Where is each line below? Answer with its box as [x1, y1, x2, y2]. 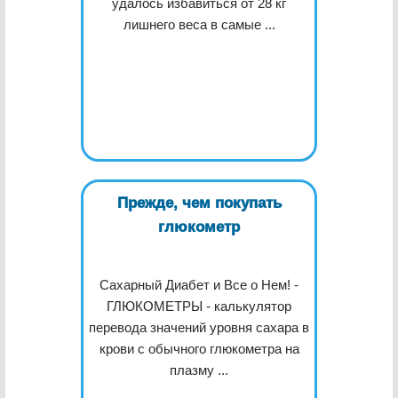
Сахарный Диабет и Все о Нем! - [99, 277, 298, 292]
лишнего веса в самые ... [123, 17, 275, 32]
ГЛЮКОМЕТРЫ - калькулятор [107, 298, 291, 314]
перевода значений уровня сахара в [89, 320, 309, 335]
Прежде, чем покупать [116, 195, 282, 211]
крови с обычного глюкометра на [99, 341, 299, 356]
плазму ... [170, 362, 228, 378]
